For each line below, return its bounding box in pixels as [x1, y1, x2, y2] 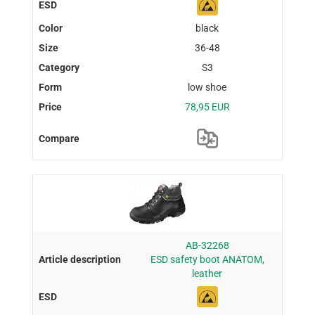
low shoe [188, 82, 227, 94]
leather [192, 267, 223, 279]
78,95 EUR [184, 101, 230, 113]
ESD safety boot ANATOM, [150, 253, 264, 265]
